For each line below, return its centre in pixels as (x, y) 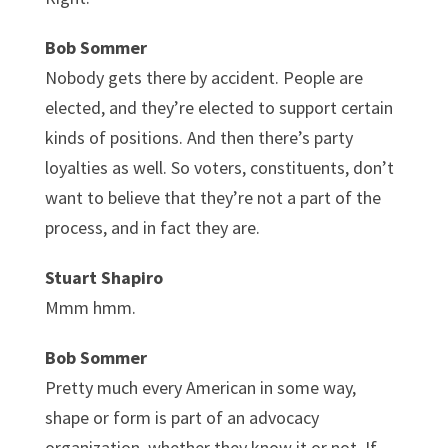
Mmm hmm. (90, 307)
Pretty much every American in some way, (200, 387)
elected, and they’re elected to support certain (218, 107)
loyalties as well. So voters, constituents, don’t (219, 167)
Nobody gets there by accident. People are (203, 77)
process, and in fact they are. (152, 227)
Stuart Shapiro (103, 277)
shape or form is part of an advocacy (181, 417)
